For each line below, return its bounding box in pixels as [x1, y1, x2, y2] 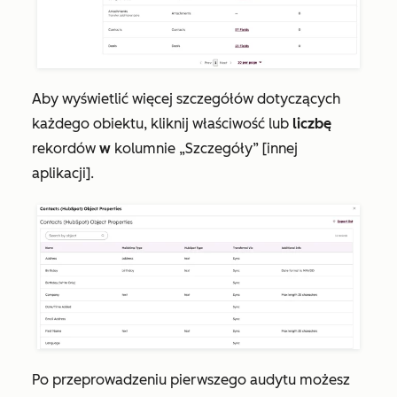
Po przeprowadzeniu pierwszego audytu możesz [32, 370, 350, 388]
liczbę [292, 115, 331, 133]
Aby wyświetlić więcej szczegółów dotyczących [32, 90, 340, 108]
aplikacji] [32, 165, 90, 183]
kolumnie [114, 140, 179, 158]
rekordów [32, 140, 99, 158]
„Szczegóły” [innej [179, 140, 298, 158]
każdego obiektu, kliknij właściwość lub [32, 115, 292, 133]
